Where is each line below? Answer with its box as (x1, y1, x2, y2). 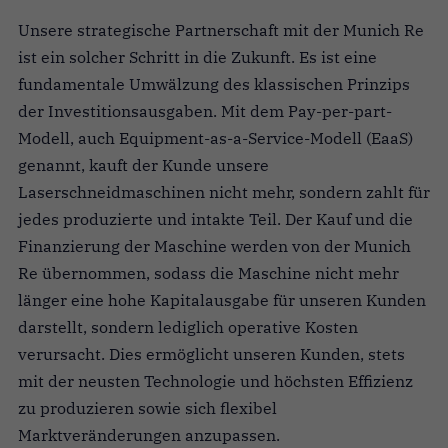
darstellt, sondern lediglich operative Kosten (18, 316, 358, 337)
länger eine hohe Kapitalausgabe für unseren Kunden (18, 289, 426, 310)
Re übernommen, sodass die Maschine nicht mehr (18, 262, 399, 283)
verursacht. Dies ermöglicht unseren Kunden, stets (18, 343, 405, 364)
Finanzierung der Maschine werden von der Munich (18, 235, 411, 256)
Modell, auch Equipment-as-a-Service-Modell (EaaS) (18, 127, 413, 148)
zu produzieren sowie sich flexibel (18, 397, 277, 418)
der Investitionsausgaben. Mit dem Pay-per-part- (18, 100, 392, 121)
